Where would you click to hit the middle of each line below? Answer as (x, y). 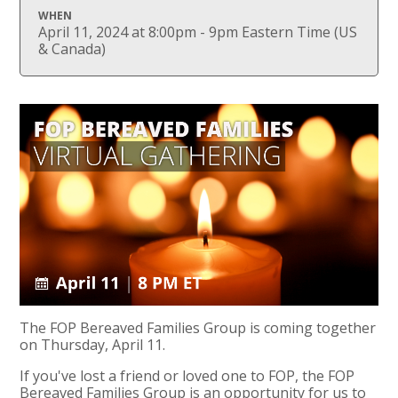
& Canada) (72, 48)
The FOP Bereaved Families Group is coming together (198, 327)
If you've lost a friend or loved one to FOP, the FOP (187, 375)
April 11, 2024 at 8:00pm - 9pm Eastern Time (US (198, 32)
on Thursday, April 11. (93, 344)
